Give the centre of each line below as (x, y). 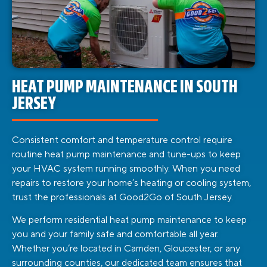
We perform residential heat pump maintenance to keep (129, 220)
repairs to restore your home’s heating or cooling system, (131, 183)
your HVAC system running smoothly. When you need (126, 168)
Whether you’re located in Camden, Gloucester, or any (126, 248)
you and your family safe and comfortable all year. (115, 234)
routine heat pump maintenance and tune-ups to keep (126, 154)
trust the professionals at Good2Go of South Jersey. (122, 197)
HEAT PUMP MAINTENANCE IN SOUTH (125, 88)
